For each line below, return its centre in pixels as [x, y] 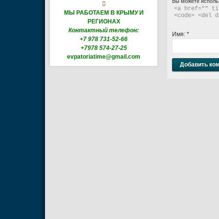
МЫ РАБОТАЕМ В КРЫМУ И [104, 12]
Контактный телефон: [104, 30]
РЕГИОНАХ [104, 21]
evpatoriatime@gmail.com [104, 56]
